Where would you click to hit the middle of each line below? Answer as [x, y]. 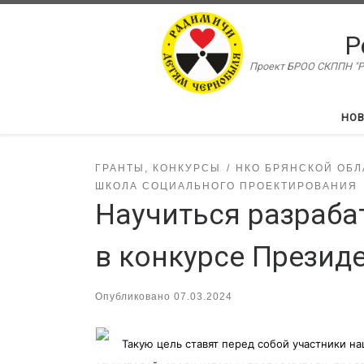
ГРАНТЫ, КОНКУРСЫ [158, 167]
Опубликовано [134, 296]
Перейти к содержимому [89, 22]
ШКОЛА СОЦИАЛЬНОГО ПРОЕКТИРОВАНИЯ [226, 185]
